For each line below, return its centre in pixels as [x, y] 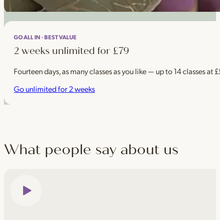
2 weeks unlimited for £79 [72, 51]
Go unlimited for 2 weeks [55, 89]
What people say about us [91, 150]
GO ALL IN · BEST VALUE [45, 37]
